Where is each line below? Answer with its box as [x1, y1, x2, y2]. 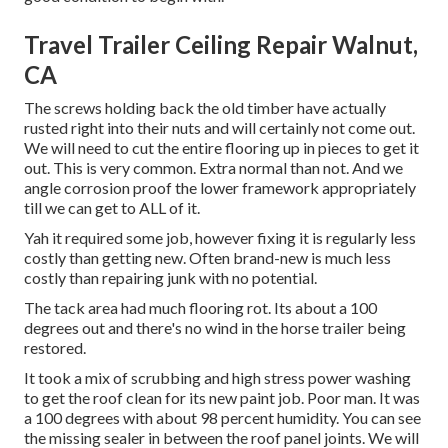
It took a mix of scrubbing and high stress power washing [24, 368, 411, 388]
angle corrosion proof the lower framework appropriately [24, 178, 416, 198]
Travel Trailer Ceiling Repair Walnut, [24, 30, 418, 60]
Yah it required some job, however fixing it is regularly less [24, 228, 416, 248]
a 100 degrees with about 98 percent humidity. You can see [24, 408, 421, 428]
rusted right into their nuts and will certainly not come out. [24, 118, 415, 138]
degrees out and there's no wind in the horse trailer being [24, 318, 406, 338]
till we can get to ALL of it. [24, 198, 200, 218]
